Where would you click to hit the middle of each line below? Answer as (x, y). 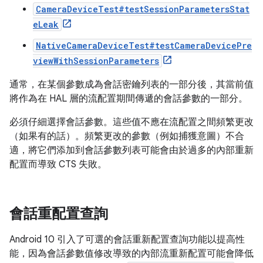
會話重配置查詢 (59, 214)
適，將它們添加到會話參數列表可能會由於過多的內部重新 (131, 150)
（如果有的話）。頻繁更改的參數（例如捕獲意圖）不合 (127, 136)
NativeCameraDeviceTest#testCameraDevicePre (144, 45)
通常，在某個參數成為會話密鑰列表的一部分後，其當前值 (131, 85)
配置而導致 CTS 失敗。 (58, 164)
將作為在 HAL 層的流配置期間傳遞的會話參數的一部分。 (129, 99)
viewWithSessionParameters (96, 61)
